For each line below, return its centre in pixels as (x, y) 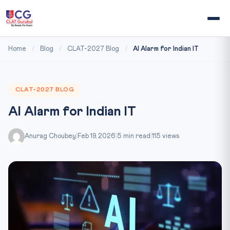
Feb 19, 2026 (97, 136)
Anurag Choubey (50, 136)
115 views (166, 136)
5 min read (134, 136)
